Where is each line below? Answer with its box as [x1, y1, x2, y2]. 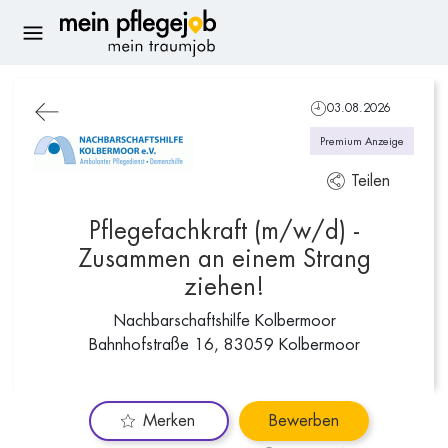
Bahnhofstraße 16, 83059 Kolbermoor [88, 337, 360, 353]
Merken [143, 413, 195, 429]
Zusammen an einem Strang [77, 247, 371, 271]
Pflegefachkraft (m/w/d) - [88, 219, 360, 243]
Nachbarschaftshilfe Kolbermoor [112, 313, 336, 329]
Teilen [351, 173, 390, 189]
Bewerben [269, 413, 339, 429]
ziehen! [183, 275, 265, 299]
